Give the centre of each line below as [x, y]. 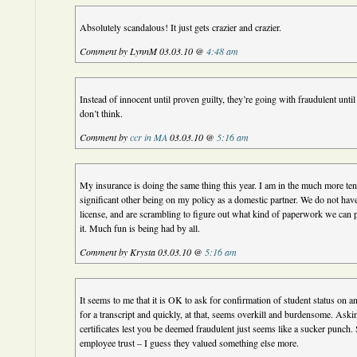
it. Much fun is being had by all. [140, 228]
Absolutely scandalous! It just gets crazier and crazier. [181, 27]
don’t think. [102, 113]
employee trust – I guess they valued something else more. [190, 343]
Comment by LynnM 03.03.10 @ [143, 51]
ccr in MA [149, 137]
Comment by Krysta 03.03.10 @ [143, 252]
